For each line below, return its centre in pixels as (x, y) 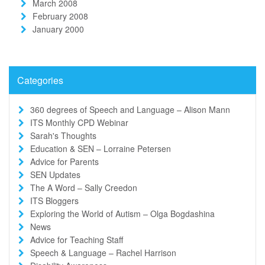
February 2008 (60, 16)
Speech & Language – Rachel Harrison (103, 252)
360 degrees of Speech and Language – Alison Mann (130, 109)
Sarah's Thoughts (63, 135)
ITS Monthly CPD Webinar (79, 122)
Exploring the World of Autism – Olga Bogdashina (122, 213)
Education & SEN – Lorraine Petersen (101, 148)
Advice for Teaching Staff (77, 239)
